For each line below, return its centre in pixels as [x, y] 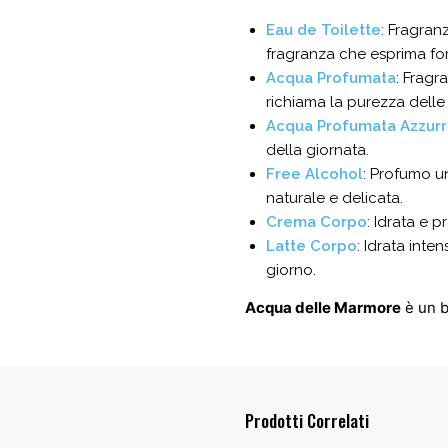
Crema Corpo [316, 221]
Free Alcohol [314, 173]
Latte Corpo [311, 245]
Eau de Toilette [323, 29]
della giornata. [317, 149]
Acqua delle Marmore [322, 307]
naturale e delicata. [334, 197]
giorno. [290, 269]
